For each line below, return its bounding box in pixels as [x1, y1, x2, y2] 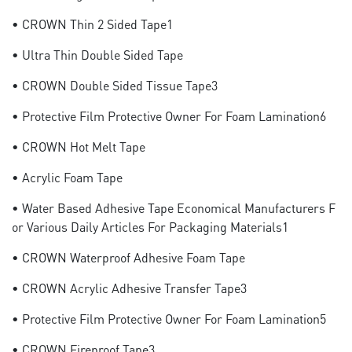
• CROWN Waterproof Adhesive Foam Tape [12, 249, 245, 266]
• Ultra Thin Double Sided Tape [12, 46, 183, 63]
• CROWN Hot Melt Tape [12, 138, 145, 155]
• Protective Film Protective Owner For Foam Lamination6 [12, 108, 326, 124]
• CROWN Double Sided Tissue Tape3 [12, 77, 218, 93]
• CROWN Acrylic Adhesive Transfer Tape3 [12, 280, 247, 296]
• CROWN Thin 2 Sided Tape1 [12, 16, 173, 32]
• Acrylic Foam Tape [12, 169, 123, 185]
